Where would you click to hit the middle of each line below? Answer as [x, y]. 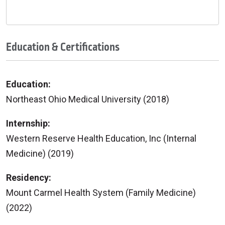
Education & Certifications [63, 47]
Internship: [28, 123]
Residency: [29, 177]
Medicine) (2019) [40, 153]
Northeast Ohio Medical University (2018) [88, 99]
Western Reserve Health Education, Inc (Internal [101, 138]
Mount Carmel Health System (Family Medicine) [101, 192]
